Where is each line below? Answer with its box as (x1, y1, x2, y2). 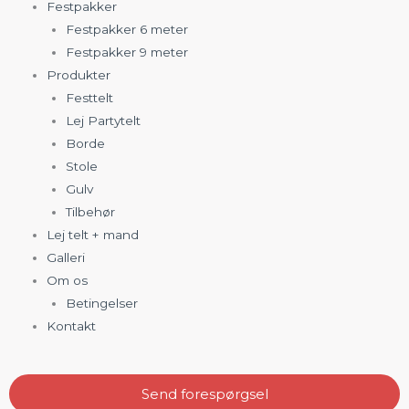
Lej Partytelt (65, 112, 141, 128)
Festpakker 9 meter (65, 44, 188, 59)
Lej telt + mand (47, 226, 140, 242)
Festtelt (65, 89, 113, 105)
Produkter (47, 67, 111, 82)
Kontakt (47, 318, 97, 333)
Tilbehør (65, 204, 115, 219)
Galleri (47, 249, 86, 265)
